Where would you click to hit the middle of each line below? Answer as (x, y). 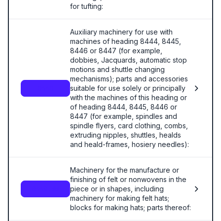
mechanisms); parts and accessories (129, 79)
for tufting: (87, 6)
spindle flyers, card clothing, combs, (129, 126)
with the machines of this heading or (129, 97)
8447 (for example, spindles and (124, 116)
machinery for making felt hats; (120, 198)
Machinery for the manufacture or (125, 170)
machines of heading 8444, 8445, (126, 41)
